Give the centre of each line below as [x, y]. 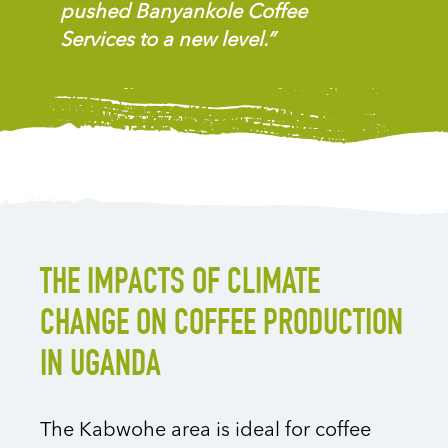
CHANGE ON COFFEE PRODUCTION [221, 325]
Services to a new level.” [167, 40]
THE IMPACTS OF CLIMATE [180, 284]
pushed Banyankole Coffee [183, 12]
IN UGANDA [100, 366]
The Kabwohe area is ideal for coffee [205, 431]
